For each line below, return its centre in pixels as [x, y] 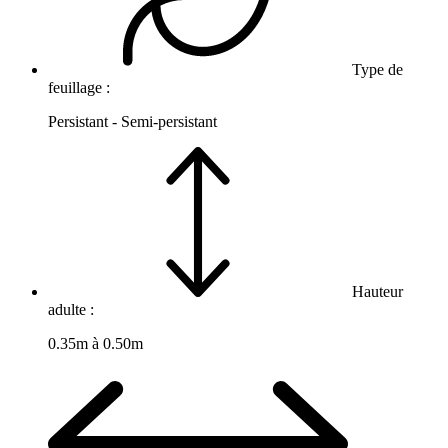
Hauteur [375, 292]
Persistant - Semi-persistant [132, 122]
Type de [375, 70]
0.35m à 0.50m [95, 344]
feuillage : [81, 88]
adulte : [73, 310]
